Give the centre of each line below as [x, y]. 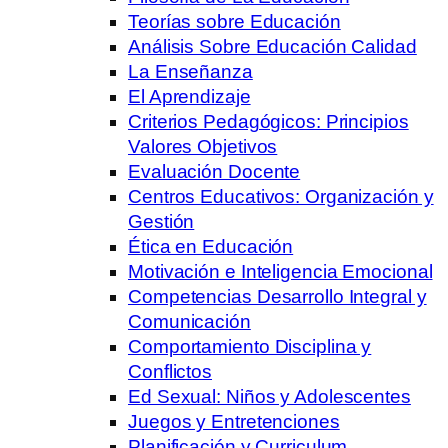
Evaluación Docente [214, 171]
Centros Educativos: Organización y [281, 196]
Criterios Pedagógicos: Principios [268, 121]
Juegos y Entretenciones [234, 421]
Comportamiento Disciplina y [250, 346]
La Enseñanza [190, 71]
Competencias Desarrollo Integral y [277, 296]
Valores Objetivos [203, 146]
